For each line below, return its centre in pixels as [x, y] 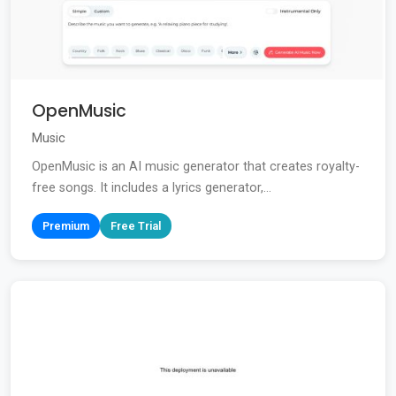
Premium [66, 226]
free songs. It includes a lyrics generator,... [152, 188]
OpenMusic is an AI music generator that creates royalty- [196, 167]
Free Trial [136, 226]
